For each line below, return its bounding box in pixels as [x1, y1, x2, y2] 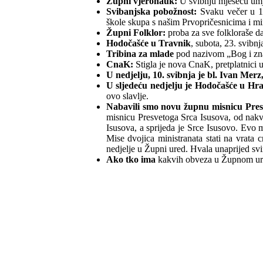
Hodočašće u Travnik [106, 38, 191, 49]
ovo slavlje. [106, 91, 149, 102]
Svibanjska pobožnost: [106, 6, 197, 17]
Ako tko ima [106, 154, 156, 165]
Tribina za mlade [106, 49, 174, 59]
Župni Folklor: [106, 28, 166, 38]
